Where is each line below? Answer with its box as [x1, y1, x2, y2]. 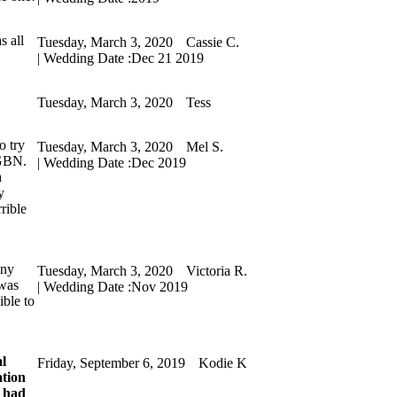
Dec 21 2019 [130, 51, 204, 66]
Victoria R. [185, 263, 247, 279]
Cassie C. [185, 35, 239, 51]
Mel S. [185, 139, 223, 155]
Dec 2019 [130, 155, 186, 171]
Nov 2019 [130, 279, 188, 295]
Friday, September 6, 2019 [36, 355, 185, 371]
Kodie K [198, 355, 247, 371]
